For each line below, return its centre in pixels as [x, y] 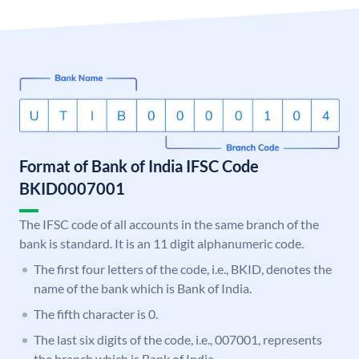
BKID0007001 [72, 189]
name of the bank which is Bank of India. [143, 288]
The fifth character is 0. [96, 314]
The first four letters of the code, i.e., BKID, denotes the [183, 269]
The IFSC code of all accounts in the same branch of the [169, 224]
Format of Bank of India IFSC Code [139, 166]
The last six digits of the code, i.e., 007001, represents [178, 340]
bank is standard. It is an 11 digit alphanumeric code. [161, 244]
